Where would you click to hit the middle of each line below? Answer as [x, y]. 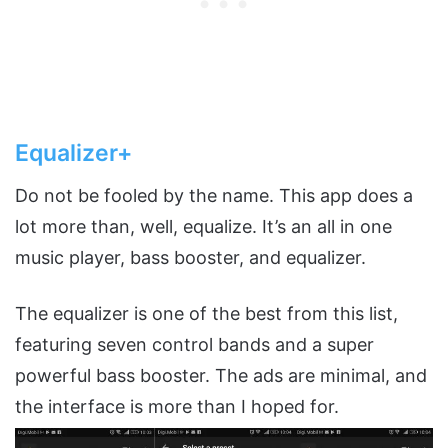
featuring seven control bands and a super [194, 345]
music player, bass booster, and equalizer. [190, 258]
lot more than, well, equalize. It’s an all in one [203, 227]
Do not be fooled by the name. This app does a [214, 196]
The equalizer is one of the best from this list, [206, 314]
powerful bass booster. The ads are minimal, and [221, 376]
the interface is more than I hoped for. [177, 407]
